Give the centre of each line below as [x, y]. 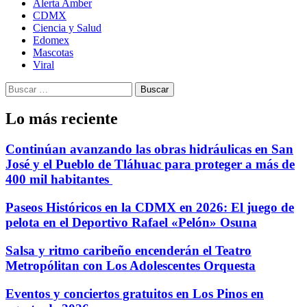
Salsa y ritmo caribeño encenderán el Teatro [128, 250]
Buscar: [21, 87]
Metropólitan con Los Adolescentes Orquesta [131, 265]
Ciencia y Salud [67, 27]
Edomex [51, 40]
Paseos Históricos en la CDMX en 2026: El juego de [150, 208]
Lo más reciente [62, 119]
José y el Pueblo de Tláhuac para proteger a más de [150, 164]
